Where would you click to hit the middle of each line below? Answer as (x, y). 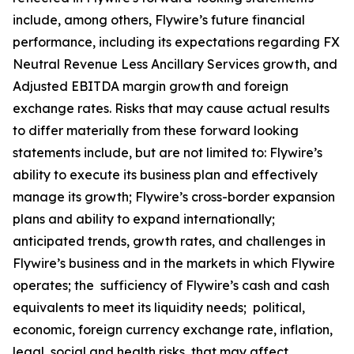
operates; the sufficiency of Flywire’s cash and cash (171, 285)
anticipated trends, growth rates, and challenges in (169, 241)
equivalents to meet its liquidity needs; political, (159, 307)
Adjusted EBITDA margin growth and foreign (151, 86)
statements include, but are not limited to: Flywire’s (169, 153)
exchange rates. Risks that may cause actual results (171, 108)
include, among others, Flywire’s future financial (159, 20)
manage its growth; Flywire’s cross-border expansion (174, 197)
